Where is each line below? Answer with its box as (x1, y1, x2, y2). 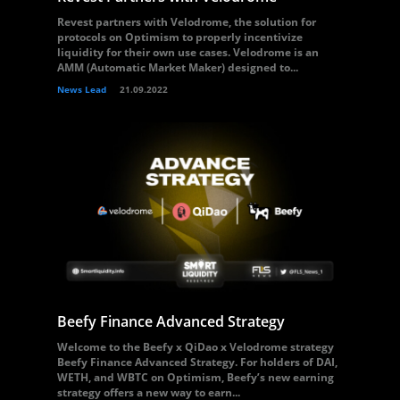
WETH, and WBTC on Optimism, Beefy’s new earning (57, 370, 334, 385)
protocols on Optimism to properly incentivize (57, 29, 303, 45)
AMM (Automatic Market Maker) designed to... (57, 60, 298, 75)
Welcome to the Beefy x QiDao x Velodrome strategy (57, 339, 334, 354)
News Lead (57, 83, 106, 96)
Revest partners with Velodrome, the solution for (57, 14, 316, 29)
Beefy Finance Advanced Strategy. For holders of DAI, (57, 354, 337, 370)
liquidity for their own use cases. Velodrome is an (57, 45, 319, 60)
